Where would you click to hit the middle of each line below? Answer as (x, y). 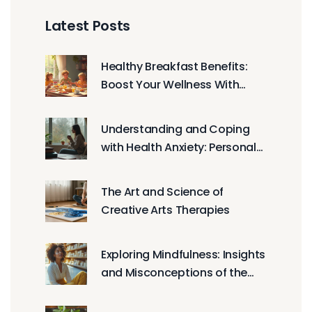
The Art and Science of (162, 192)
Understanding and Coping (175, 129)
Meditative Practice (154, 290)
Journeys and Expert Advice (176, 165)
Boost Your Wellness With (170, 84)
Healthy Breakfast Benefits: (174, 66)
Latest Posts (88, 25)
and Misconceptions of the (174, 272)
